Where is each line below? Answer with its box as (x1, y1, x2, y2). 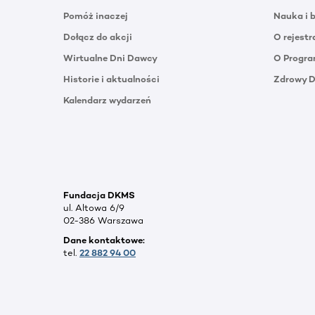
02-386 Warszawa (63, 214, 143, 226)
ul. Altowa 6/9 (63, 202, 124, 213)
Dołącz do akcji (63, 31, 132, 42)
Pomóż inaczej (63, 10, 128, 21)
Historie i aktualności (63, 73, 160, 84)
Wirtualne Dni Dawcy (63, 52, 157, 63)
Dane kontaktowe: (63, 234, 145, 245)
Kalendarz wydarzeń (63, 94, 151, 105)
